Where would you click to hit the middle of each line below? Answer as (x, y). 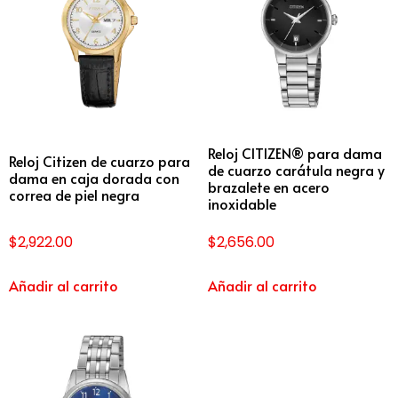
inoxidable (242, 203)
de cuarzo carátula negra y (296, 169)
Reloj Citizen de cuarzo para (99, 161)
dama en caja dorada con (94, 178)
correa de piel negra (74, 195)
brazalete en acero (269, 186)
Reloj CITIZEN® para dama (295, 152)
